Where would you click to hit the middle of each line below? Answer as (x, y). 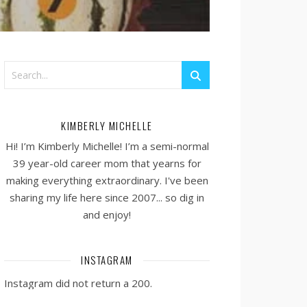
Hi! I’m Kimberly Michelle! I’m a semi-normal (107, 146)
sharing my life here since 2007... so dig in (107, 197)
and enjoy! (107, 214)
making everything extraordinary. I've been (107, 180)
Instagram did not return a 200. (78, 283)
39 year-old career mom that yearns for (107, 163)
